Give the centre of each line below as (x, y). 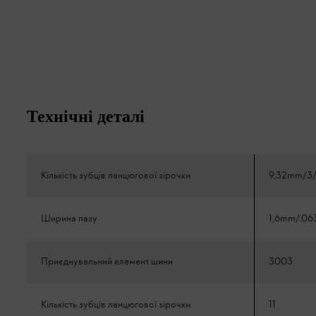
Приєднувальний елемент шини (107, 262)
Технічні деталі (86, 117)
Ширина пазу (69, 219)
